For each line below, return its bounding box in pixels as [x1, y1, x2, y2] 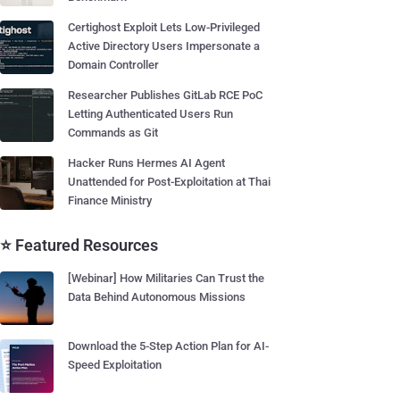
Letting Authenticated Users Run [68, 107, 233, 121]
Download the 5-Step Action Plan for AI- [68, 339, 269, 353]
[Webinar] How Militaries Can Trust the [68, 271, 264, 285]
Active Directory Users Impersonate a [68, 39, 260, 53]
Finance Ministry [68, 194, 152, 207]
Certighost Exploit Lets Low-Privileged [68, 21, 260, 34]
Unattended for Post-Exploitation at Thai [68, 175, 271, 188]
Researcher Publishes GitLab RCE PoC [68, 88, 262, 102]
